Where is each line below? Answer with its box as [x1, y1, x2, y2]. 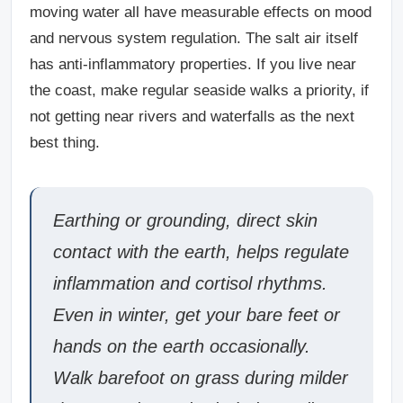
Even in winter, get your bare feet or [53, 304, 340, 325]
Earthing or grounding [53, 210, 226, 230]
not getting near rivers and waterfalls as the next [30, 107, 354, 125]
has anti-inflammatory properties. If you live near [30, 55, 356, 73]
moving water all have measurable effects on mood [30, 3, 372, 21]
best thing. [30, 133, 100, 151]
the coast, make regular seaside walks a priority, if [30, 81, 369, 99]
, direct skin [226, 210, 318, 230]
